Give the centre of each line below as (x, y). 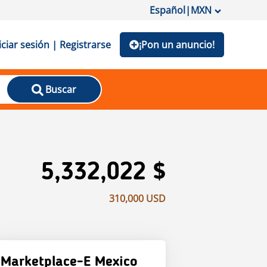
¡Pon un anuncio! (177, 45)
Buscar (60, 89)
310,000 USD (137, 198)
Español (167, 10)
